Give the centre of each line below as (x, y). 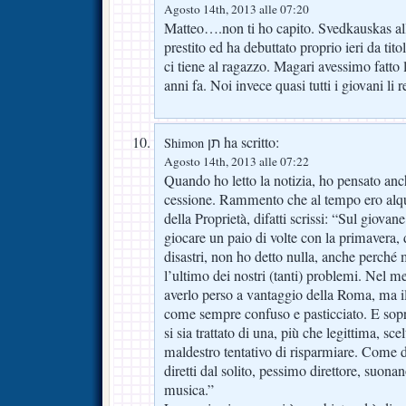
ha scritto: (250, 143)
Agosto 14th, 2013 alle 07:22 (237, 162)
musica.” (189, 390)
